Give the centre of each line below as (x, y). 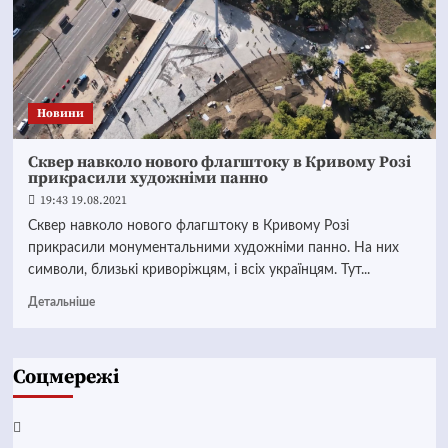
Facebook (49, 427)
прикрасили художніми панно (147, 178)
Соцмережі (65, 377)
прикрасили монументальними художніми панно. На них (213, 248)
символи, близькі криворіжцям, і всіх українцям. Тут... (198, 270)
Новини (60, 113)
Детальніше (61, 302)
